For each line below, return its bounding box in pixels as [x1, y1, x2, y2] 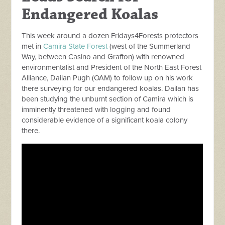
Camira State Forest [43, 42, 108, 51]
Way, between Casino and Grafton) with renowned [22, 52, 185, 61]
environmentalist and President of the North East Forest [22, 63, 202, 72]
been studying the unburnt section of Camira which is [22, 94, 194, 103]
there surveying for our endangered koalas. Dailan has [22, 84, 199, 93]
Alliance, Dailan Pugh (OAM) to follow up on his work [22, 73, 193, 82]
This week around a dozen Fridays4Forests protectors [22, 31, 199, 40]
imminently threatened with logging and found [22, 105, 171, 114]
